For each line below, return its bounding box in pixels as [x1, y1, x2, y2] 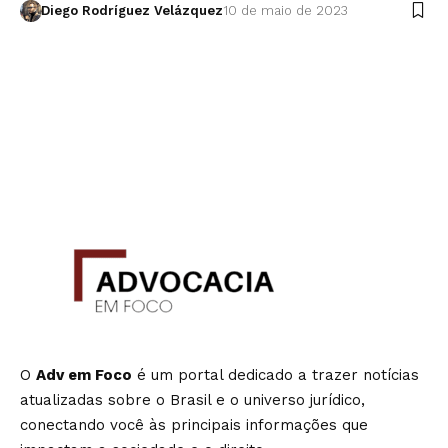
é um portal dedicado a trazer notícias [132, 365, 419, 384]
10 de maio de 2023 [222, 2, 348, 18]
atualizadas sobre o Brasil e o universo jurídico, [20, 390, 365, 409]
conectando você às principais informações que [20, 415, 368, 434]
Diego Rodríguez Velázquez [40, 2, 223, 18]
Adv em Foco [36, 365, 132, 384]
